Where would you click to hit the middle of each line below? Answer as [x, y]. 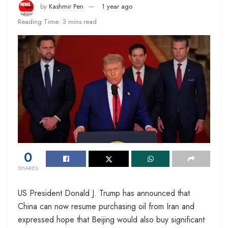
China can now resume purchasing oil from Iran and [106, 207]
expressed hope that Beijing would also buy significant [111, 220]
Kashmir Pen [66, 7]
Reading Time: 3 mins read [57, 21]
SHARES [28, 168]
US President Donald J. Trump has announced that [104, 193]
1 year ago [117, 7]
